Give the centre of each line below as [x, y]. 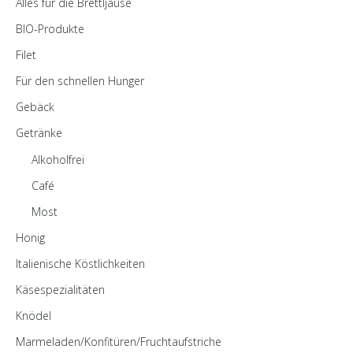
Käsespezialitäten [60, 290]
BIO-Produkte [50, 29]
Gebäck [35, 107]
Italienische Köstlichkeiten [80, 264]
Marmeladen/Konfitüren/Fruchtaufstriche [119, 342]
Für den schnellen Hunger [80, 81]
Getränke [39, 133]
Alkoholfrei [58, 160]
